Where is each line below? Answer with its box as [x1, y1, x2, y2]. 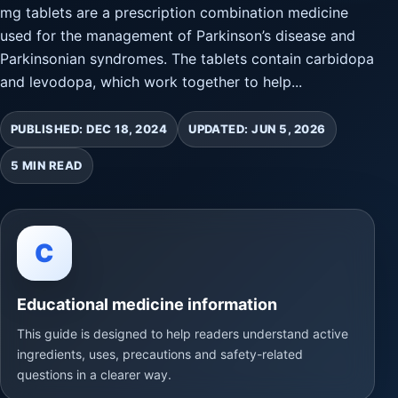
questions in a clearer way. [17, 367, 171, 382]
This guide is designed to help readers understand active [17, 326, 348, 341]
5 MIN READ [11, 158, 83, 172]
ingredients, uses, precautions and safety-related [17, 346, 303, 362]
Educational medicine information [17, 295, 277, 314]
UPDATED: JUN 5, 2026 [188, 122, 326, 136]
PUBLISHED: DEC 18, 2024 [11, 122, 168, 136]
